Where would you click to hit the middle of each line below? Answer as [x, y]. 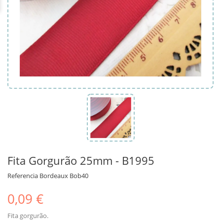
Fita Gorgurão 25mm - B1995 [81, 160]
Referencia [23, 175]
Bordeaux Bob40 [64, 175]
